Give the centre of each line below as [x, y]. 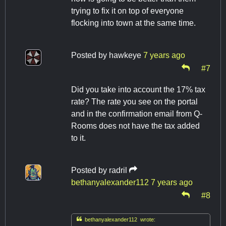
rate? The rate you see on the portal [134, 102]
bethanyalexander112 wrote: [119, 219]
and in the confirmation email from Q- [137, 114]
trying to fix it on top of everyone [127, 11]
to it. [78, 138]
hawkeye [125, 55]
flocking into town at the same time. [133, 23]
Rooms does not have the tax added [135, 126]
